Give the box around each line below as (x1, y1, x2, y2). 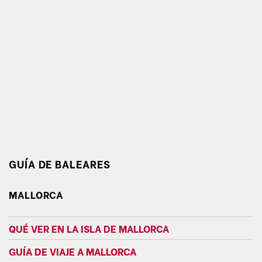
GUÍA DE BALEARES (9, 155, 111, 171)
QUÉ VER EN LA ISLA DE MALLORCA (9, 220, 169, 235)
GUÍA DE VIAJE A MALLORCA (9, 243, 136, 258)
